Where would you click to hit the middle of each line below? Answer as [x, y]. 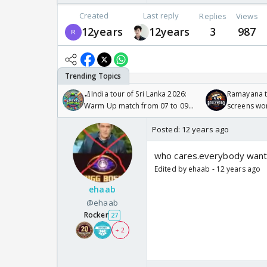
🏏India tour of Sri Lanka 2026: [135, 94]
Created [94, 16]
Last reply [161, 16]
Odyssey [242, 118]
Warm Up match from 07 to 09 [136, 106]
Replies [213, 16]
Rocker [96, 215]
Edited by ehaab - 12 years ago [207, 169]
